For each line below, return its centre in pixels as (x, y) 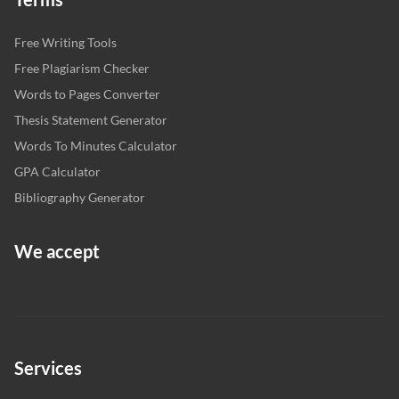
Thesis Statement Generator (91, 119)
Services (48, 367)
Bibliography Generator (80, 197)
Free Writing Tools (65, 42)
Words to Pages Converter (87, 94)
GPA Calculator (57, 171)
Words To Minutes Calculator (96, 145)
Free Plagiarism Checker (82, 68)
